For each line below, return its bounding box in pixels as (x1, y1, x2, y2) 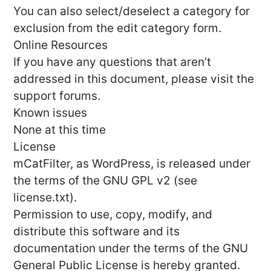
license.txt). (13, 191, 77, 205)
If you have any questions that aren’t (13, 55, 211, 70)
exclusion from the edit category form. (13, 21, 221, 36)
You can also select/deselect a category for (13, 4, 250, 19)
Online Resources (13, 38, 108, 53)
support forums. (13, 89, 100, 103)
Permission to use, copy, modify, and (13, 207, 212, 222)
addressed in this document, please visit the (13, 72, 254, 87)
